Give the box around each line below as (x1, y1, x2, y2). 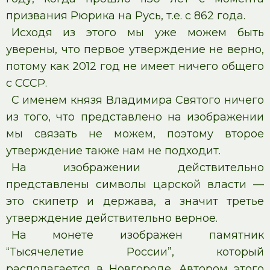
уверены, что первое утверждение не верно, (6, 42, 264, 56)
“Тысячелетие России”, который (6, 245, 264, 259)
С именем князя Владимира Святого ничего (11, 93, 264, 107)
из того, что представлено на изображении (6, 110, 264, 124)
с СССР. (6, 76, 47, 90)
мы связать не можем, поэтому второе (6, 127, 264, 140)
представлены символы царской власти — (6, 177, 264, 191)
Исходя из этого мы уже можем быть (11, 25, 264, 39)
